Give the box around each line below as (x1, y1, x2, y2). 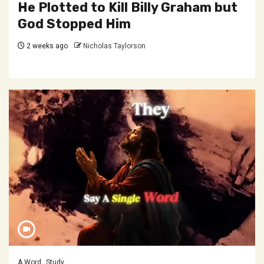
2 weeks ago (25, 42, 68, 50)
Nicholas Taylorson (83, 42, 146, 50)
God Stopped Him (18, 16, 131, 32)
